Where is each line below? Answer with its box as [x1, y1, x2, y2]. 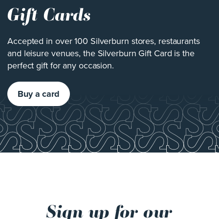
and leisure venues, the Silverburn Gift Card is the [7, 47, 195, 60]
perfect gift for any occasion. [7, 59, 114, 72]
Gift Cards [7, 3, 91, 26]
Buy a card [18, 88, 60, 101]
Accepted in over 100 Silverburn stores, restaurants [7, 35, 200, 48]
